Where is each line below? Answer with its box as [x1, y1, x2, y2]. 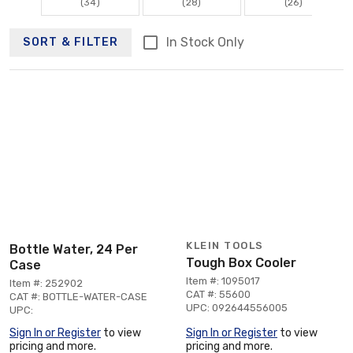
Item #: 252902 [9, 277, 83, 289]
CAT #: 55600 [186, 288, 251, 300]
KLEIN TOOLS [186, 239, 264, 251]
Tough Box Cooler [186, 255, 296, 270]
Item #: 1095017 [186, 274, 260, 287]
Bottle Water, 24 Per [9, 241, 138, 257]
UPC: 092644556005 [186, 301, 288, 314]
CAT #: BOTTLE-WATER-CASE [9, 290, 147, 303]
